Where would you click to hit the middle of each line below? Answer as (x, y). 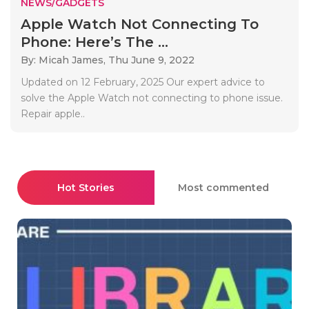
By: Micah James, (64, 60)
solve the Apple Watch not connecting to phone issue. (152, 98)
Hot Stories (86, 187)
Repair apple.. (53, 113)
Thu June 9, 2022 (151, 60)
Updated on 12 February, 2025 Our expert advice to (143, 82)
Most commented (223, 187)
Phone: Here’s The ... (94, 42)
